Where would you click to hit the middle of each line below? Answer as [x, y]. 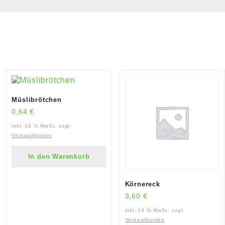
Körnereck [142, 184]
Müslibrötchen [37, 100]
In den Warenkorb [59, 156]
